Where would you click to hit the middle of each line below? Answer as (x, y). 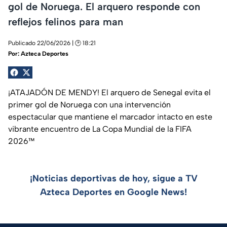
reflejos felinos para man (66, 22)
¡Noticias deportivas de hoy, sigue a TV (113, 179)
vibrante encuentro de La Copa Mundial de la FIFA (100, 129)
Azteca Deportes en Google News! (113, 192)
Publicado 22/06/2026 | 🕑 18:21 (52, 43)
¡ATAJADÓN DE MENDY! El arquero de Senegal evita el (109, 93)
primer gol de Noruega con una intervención (89, 105)
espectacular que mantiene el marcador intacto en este (110, 117)
